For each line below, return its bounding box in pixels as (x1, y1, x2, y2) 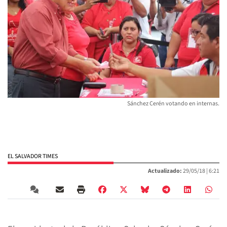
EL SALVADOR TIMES (8, 152, 58, 161)
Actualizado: (148, 166, 182, 175)
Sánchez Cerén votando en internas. (127, 99, 219, 108)
